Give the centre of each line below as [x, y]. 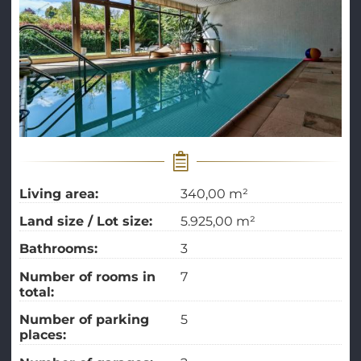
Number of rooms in [87, 276]
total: [38, 292]
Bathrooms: [60, 249]
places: [44, 335]
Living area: [60, 193]
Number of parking [84, 320]
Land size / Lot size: [87, 222]
